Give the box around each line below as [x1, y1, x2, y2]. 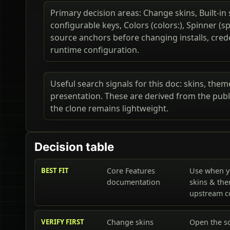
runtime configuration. [50, 44, 139, 56]
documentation [106, 177, 160, 187]
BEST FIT [41, 166, 69, 176]
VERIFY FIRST [41, 217, 84, 227]
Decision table [34, 140, 114, 154]
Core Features [106, 166, 155, 176]
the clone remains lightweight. [50, 103, 168, 114]
